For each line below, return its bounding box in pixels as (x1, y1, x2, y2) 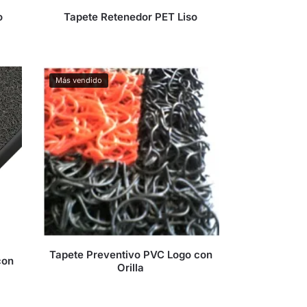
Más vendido (56, 75, 103, 86)
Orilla (117, 260, 145, 274)
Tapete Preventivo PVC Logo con (49, 247, 212, 261)
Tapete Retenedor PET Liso (64, 10, 198, 24)
